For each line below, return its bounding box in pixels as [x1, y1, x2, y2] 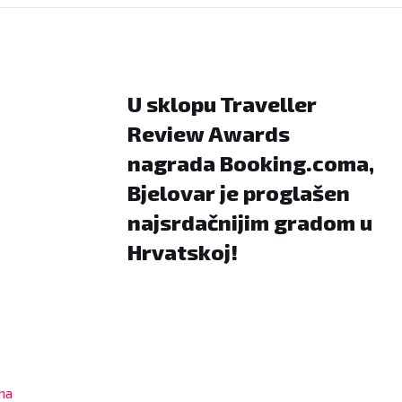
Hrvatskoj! [127, 239, 238, 265]
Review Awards [127, 120, 290, 146]
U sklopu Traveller [127, 91, 317, 117]
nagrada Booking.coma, [127, 150, 374, 176]
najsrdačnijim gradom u [127, 209, 372, 235]
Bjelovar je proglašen [127, 179, 350, 205]
